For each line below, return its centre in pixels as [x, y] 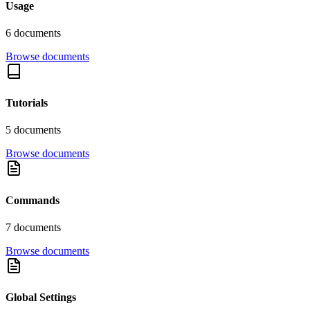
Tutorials [27, 103]
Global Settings [41, 298]
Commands [33, 200]
